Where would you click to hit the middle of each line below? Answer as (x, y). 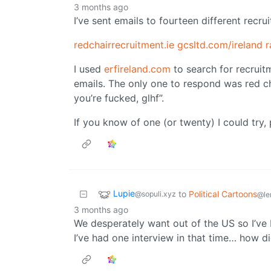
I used (89, 69)
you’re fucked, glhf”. (119, 98)
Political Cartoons (223, 194)
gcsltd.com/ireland (220, 45)
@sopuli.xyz (155, 194)
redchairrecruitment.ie (124, 45)
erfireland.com (137, 69)
